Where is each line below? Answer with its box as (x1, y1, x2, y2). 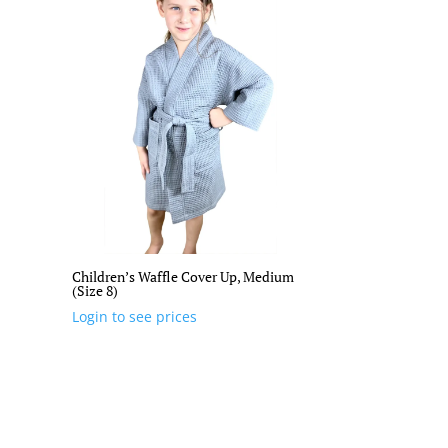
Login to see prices (72, 307, 198, 327)
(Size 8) (72, 281, 119, 301)
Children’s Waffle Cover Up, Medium (72, 267, 295, 287)
